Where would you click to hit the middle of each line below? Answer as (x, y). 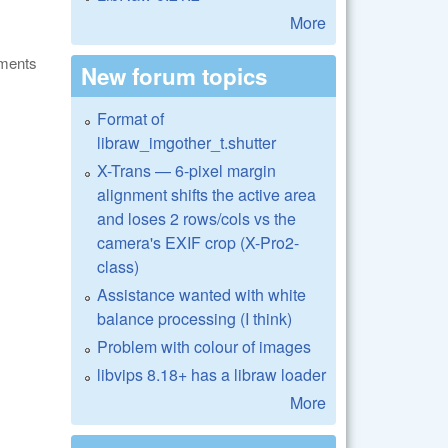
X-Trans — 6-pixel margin (186, 170)
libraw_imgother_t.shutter (186, 142)
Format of (130, 118)
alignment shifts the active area (206, 194)
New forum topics (174, 75)
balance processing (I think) (194, 318)
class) (118, 266)
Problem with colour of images (204, 346)
